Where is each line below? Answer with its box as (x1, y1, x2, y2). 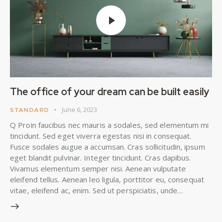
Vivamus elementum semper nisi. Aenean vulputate (10, 163, 186, 173)
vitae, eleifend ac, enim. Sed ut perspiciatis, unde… (10, 185, 183, 195)
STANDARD (10, 106, 50, 114)
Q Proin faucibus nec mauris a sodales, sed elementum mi (10, 119, 209, 130)
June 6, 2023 (61, 105, 97, 114)
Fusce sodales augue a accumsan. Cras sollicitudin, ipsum (10, 141, 205, 152)
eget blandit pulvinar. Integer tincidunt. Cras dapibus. (10, 152, 191, 163)
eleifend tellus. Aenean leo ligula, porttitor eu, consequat (10, 174, 204, 184)
